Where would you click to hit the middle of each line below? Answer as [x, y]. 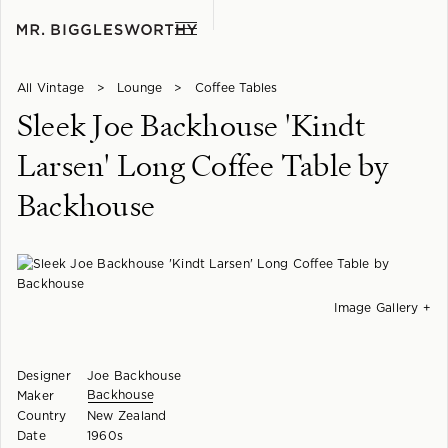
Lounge [139, 88]
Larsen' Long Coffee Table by [203, 165]
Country [42, 416]
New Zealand [126, 416]
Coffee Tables [236, 88]
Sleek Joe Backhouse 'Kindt [192, 125]
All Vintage [51, 88]
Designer [44, 376]
